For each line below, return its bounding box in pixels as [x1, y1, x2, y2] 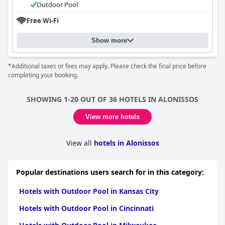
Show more [91, 37, 127, 44]
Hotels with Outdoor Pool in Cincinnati [19, 203, 154, 213]
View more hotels [85, 113, 140, 121]
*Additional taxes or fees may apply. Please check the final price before [8, 62, 206, 70]
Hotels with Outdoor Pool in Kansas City [19, 186, 159, 196]
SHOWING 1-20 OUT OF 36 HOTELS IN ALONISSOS [27, 94, 198, 104]
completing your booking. [8, 71, 78, 79]
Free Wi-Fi [27, 16, 59, 25]
